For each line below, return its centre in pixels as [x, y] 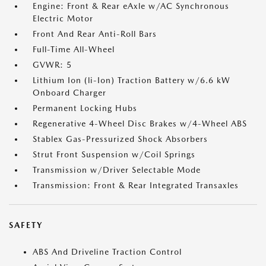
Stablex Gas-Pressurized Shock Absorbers [120, 139]
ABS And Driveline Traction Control [107, 252]
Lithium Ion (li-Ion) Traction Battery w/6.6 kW [132, 80]
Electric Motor [63, 19]
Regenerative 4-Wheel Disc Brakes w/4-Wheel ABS [140, 124]
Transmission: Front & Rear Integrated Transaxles [136, 186]
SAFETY [26, 225]
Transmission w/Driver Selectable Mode [117, 170]
